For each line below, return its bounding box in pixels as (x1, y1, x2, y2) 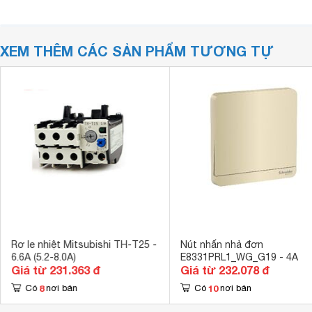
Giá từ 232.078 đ (180, 263, 270, 276)
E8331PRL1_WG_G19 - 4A (180, 251, 298, 263)
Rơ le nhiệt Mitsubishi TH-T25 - (10, 239, 157, 250)
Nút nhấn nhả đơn (180, 239, 263, 250)
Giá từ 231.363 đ (10, 263, 100, 276)
